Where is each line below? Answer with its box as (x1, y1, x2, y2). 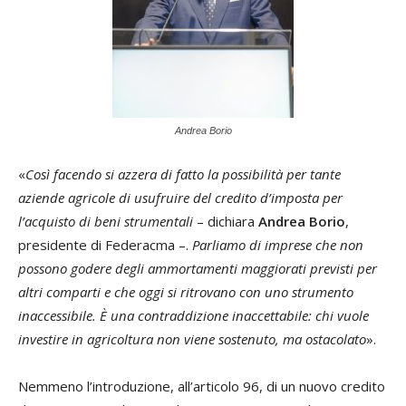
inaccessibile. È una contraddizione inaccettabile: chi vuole (18, 306, 369, 325)
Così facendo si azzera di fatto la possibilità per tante (25, 165, 341, 184)
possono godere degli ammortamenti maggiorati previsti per (18, 259, 377, 278)
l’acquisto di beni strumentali (18, 212, 197, 231)
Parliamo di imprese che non (192, 236, 363, 255)
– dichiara (197, 212, 258, 231)
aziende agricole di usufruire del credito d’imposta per (18, 188, 343, 208)
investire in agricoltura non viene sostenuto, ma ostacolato (18, 330, 366, 349)
